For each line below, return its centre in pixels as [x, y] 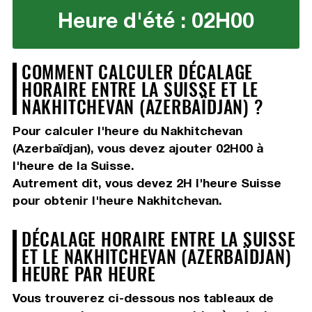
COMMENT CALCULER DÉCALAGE [137, 71]
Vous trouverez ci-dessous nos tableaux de [143, 298]
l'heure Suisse [238, 183]
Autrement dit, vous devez [94, 183]
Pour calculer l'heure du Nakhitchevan [127, 131]
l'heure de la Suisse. [73, 166]
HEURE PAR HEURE [88, 273]
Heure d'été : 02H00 [156, 21]
